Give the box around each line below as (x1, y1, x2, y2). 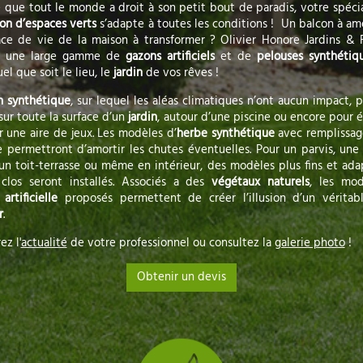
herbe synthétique (176, 124, 275, 144)
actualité (20, 233, 67, 254)
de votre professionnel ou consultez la (66, 233, 275, 254)
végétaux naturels (211, 173, 310, 193)
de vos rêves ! (142, 63, 219, 83)
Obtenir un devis (137, 267, 226, 288)
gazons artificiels (125, 47, 215, 67)
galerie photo (274, 233, 345, 254)
